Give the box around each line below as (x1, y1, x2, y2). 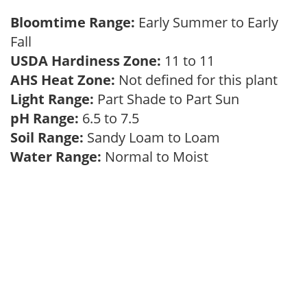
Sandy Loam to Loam (84, 128, 227, 147)
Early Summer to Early (138, 13, 278, 32)
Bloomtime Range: (10, 13, 138, 32)
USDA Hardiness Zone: (10, 51, 161, 70)
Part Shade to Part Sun (94, 90, 246, 108)
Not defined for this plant (115, 71, 284, 89)
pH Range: (10, 109, 79, 127)
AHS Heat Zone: (10, 71, 115, 89)
